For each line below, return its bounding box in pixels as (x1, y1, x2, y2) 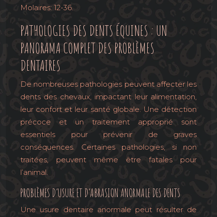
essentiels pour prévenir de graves (20, 130, 197, 139)
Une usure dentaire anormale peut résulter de (20, 205, 197, 214)
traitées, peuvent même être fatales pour (20, 155, 197, 164)
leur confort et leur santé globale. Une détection (20, 105, 197, 114)
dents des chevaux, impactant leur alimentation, (20, 92, 197, 101)
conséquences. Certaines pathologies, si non (20, 142, 197, 152)
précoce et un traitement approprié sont (20, 117, 197, 126)
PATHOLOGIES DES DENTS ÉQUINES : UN (20, 21, 167, 39)
